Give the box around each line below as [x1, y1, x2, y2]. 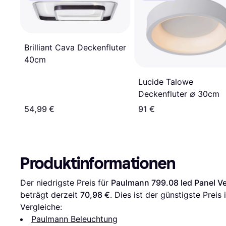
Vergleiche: [20, 201, 62, 212]
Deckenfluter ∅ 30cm [138, 88, 219, 99]
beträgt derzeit [20, 189, 80, 200]
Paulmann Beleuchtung [31, 213, 118, 224]
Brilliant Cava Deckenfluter [24, 42, 126, 52]
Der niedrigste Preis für [20, 177, 111, 188]
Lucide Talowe [138, 76, 193, 87]
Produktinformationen [20, 153, 176, 173]
